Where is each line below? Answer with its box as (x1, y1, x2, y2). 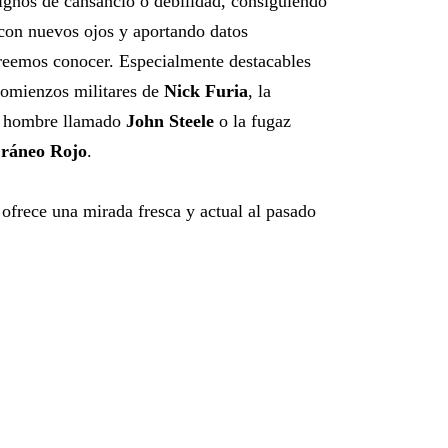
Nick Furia (164, 81, 248, 101)
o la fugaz (214, 111, 291, 131)
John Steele (126, 111, 214, 131)
